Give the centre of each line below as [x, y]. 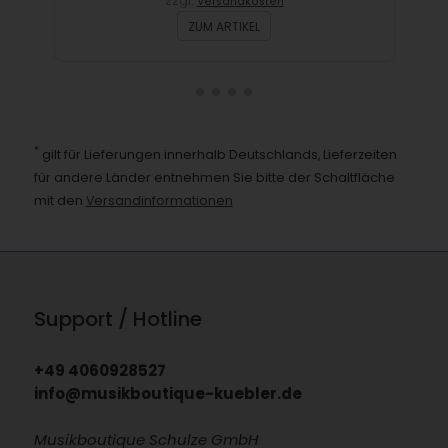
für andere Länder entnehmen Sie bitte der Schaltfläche [214, 178]
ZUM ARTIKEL [224, 27]
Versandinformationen [159, 201]
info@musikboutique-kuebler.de [167, 393]
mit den [59, 201]
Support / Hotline [117, 318]
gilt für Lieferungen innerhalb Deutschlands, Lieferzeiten [217, 155]
